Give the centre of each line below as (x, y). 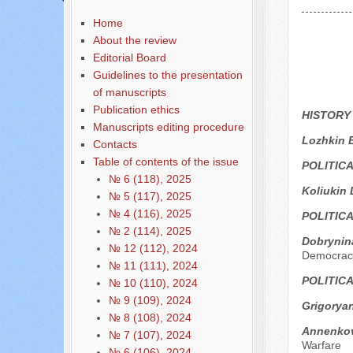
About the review (134, 40)
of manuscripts (129, 92)
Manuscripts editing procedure (168, 127)
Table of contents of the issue (165, 162)
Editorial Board (129, 58)
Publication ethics (136, 110)
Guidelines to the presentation (167, 75)
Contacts (115, 144)
